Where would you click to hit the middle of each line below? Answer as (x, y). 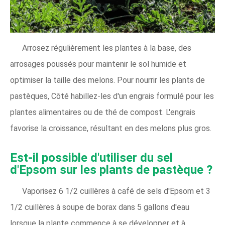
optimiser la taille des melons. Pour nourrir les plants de (107, 80)
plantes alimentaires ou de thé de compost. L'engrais (103, 112)
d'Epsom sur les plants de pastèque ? (111, 170)
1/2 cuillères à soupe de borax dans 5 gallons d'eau (100, 207)
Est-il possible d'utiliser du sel (91, 158)
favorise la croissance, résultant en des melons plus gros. (111, 128)
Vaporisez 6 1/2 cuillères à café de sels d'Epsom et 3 (116, 191)
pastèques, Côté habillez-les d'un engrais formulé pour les (112, 96)
